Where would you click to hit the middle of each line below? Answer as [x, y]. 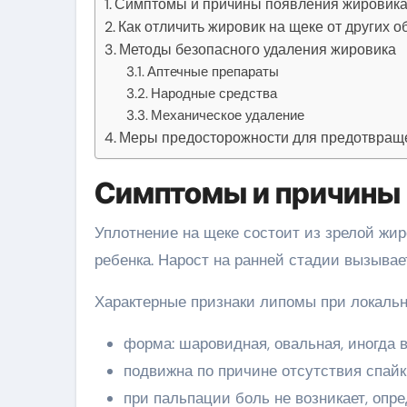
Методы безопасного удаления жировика [258, 49]
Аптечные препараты [213, 71]
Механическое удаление [228, 115]
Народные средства [214, 93]
